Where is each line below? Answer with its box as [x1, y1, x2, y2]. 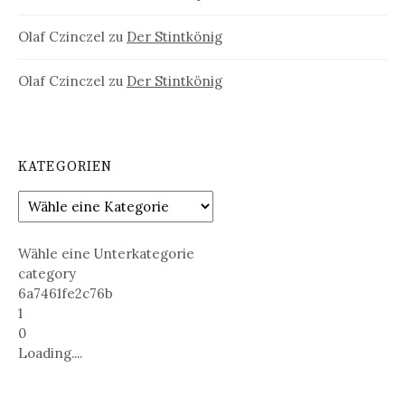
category [18, 264, 76, 282]
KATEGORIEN [18, 158, 113, 176]
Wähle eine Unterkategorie [18, 244, 194, 262]
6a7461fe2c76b [18, 284, 113, 302]
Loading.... [18, 344, 82, 362]
